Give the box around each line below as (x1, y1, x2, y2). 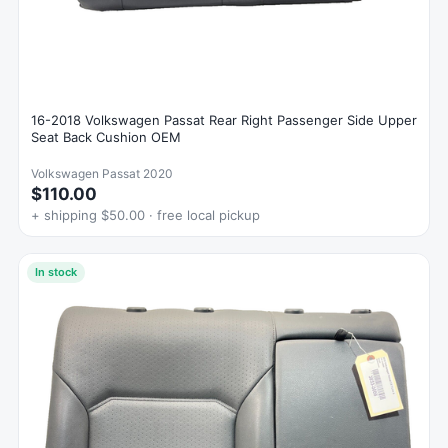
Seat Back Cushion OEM (31, 129, 181, 146)
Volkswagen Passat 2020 (31, 166, 173, 182)
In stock (35, 265, 77, 280)
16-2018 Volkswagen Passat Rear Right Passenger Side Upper (31, 112, 417, 129)
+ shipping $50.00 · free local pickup (31, 207, 260, 224)
